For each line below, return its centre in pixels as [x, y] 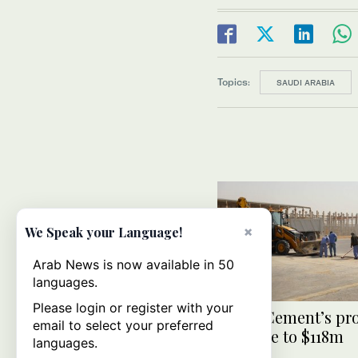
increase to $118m [280, 336]
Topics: [234, 82]
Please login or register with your [133, 308]
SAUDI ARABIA [306, 82]
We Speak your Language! [103, 232]
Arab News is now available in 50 [133, 265]
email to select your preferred [123, 325]
